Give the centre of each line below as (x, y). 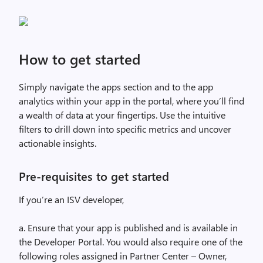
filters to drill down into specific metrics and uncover (125, 129)
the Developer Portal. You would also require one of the (131, 241)
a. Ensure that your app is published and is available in (128, 227)
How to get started (80, 58)
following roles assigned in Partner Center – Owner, (123, 255)
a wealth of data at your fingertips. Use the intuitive (122, 114)
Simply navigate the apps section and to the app (116, 86)
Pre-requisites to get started (94, 176)
